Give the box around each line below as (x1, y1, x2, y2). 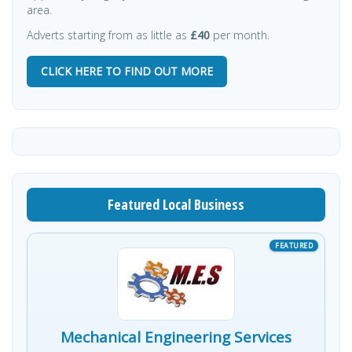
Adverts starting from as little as (27, 27, 190, 42)
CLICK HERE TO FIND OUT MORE (41, 64, 213, 79)
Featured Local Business (108, 195, 244, 214)
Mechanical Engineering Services (60, 326, 291, 347)
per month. (213, 27, 269, 42)
